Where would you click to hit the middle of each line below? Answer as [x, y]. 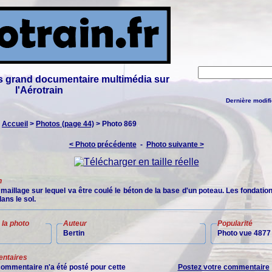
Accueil [15, 124]
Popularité [235, 223]
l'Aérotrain [39, 90]
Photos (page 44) [65, 124]
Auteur [75, 223]
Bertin [74, 233]
